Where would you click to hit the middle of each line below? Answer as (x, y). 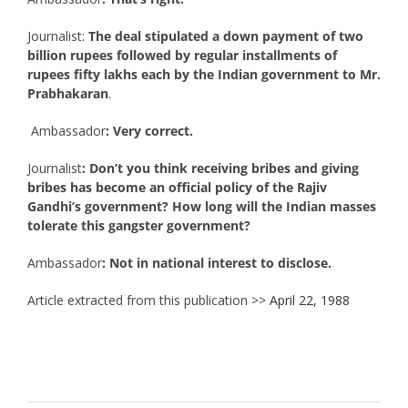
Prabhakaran (67, 93)
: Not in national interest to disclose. (216, 262)
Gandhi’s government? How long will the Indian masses (201, 206)
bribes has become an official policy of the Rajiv (177, 187)
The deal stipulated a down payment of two (225, 36)
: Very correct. (149, 130)
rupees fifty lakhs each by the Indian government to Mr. (204, 74)
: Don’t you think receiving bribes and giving (220, 168)
